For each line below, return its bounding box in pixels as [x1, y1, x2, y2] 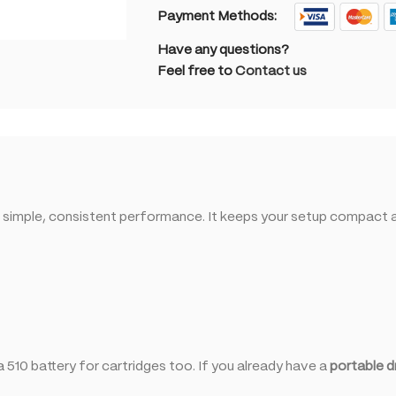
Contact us [235, 65, 307, 79]
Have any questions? [157, 44, 289, 57]
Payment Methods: [157, 11, 277, 24]
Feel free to [157, 65, 235, 79]
